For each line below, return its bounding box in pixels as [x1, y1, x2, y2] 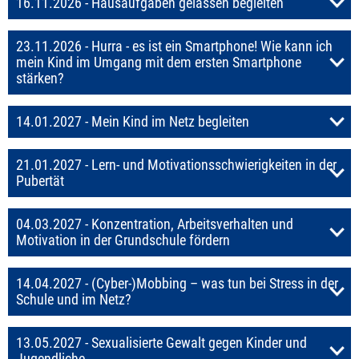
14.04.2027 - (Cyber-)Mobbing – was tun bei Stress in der [16, 275, 338, 292]
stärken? [16, 70, 64, 87]
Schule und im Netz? [16, 291, 131, 308]
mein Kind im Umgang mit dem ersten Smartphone [16, 54, 301, 71]
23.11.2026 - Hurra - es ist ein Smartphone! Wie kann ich [16, 38, 333, 54]
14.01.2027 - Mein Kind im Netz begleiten [16, 113, 249, 130]
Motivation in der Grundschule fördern [16, 232, 230, 248]
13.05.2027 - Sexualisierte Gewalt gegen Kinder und [16, 334, 307, 351]
